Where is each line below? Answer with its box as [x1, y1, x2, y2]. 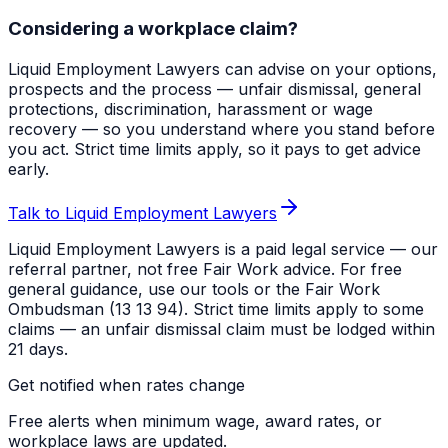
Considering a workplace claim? [8, 17, 298, 40]
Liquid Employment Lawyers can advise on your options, [8, 58, 437, 79]
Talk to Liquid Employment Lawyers [8, 202, 277, 223]
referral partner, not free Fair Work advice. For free [8, 258, 402, 279]
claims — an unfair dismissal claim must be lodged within [8, 318, 435, 339]
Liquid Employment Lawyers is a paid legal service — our [8, 238, 438, 259]
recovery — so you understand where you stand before [8, 118, 435, 139]
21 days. [8, 338, 68, 359]
